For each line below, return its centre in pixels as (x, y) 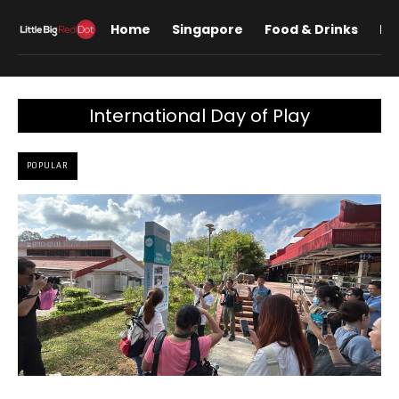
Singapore (207, 29)
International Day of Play (199, 116)
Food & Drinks (311, 29)
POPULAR (48, 166)
